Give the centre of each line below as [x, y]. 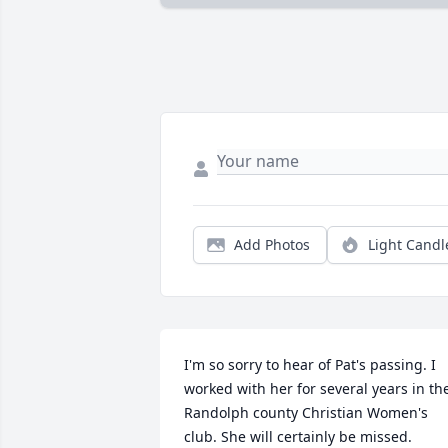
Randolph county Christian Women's [306, 413]
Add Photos [272, 245]
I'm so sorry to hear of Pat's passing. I [310, 365]
